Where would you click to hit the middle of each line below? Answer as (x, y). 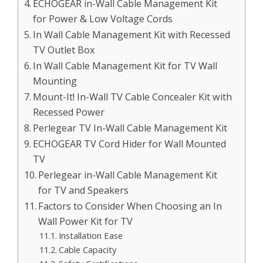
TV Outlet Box (64, 50)
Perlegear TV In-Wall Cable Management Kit (130, 128)
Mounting (55, 81)
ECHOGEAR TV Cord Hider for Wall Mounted (130, 144)
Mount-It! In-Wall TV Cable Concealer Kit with (133, 97)
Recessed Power (69, 112)
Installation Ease (90, 235)
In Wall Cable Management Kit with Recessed (132, 34)
